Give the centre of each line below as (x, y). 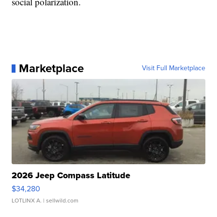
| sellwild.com (60, 201)
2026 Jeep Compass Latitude (71, 176)
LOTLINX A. (27, 201)
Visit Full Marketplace (173, 68)
